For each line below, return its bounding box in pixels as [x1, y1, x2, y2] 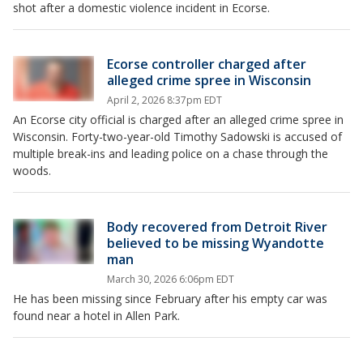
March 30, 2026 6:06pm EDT [107, 272, 234, 286]
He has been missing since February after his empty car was [13, 291, 327, 306]
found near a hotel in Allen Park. [13, 308, 180, 323]
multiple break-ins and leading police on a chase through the [13, 146, 328, 161]
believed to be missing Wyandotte [107, 234, 324, 252]
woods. [13, 163, 51, 178]
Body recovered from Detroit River [107, 218, 327, 236]
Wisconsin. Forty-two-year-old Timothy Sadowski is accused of [13, 129, 342, 144]
